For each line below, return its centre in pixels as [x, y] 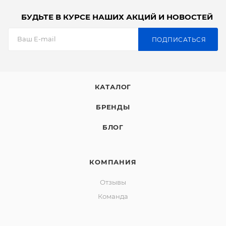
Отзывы [113, 182]
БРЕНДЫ [113, 107]
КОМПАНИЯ [113, 162]
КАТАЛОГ [113, 87]
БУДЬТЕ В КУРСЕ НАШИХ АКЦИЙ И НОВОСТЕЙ [117, 17]
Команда [113, 196]
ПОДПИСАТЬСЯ [179, 39]
